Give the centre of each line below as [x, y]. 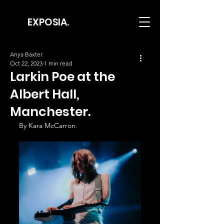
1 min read [58, 63]
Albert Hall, [45, 94]
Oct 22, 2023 [26, 63]
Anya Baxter [26, 54]
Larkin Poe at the [62, 77]
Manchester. [50, 112]
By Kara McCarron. [48, 125]
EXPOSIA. [48, 22]
